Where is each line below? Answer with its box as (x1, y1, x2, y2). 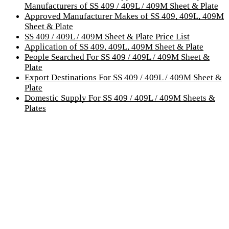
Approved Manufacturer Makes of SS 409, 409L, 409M (25, 11, 224, 21)
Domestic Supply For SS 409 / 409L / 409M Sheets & (25, 93, 215, 103)
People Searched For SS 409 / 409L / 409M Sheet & (25, 52, 210, 62)
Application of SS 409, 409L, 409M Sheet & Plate (25, 41, 203, 52)
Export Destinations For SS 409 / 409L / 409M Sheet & (25, 72, 222, 82)
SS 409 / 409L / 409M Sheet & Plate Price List (25, 31, 190, 41)
